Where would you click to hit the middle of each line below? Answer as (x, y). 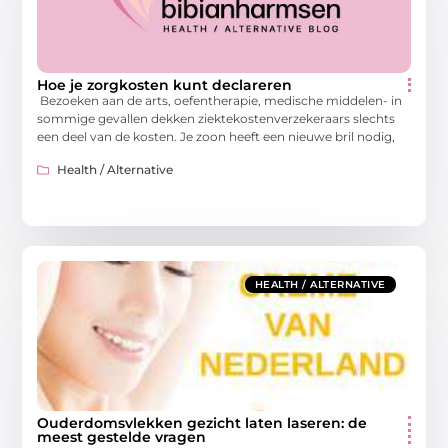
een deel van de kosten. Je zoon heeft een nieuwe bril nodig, (216, 137)
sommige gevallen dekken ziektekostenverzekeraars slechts (216, 119)
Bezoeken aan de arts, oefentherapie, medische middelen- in (220, 101)
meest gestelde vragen (122, 436)
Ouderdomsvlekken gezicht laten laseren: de (202, 422)
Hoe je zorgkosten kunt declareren (165, 85)
